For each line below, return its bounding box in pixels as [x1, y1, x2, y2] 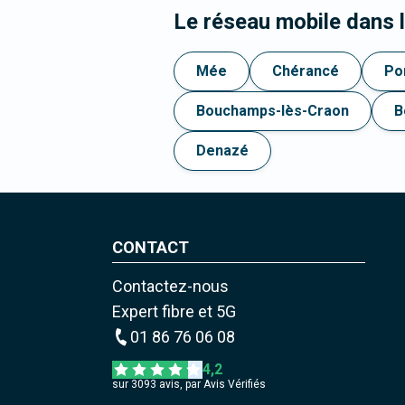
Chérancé [272, 62, 339, 80]
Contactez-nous [111, 277, 229, 297]
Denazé [196, 142, 249, 160]
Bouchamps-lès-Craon [196, 102, 349, 120]
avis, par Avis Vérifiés [155, 378, 266, 391]
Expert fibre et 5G [111, 302, 236, 322]
